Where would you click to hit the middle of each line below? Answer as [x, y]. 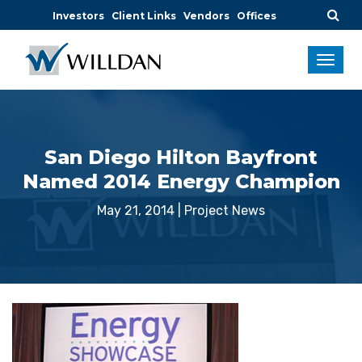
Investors [78, 16]
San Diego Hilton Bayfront [181, 157]
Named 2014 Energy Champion [181, 181]
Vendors [206, 16]
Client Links [144, 16]
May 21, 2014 [136, 210]
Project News [225, 210]
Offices [257, 16]
